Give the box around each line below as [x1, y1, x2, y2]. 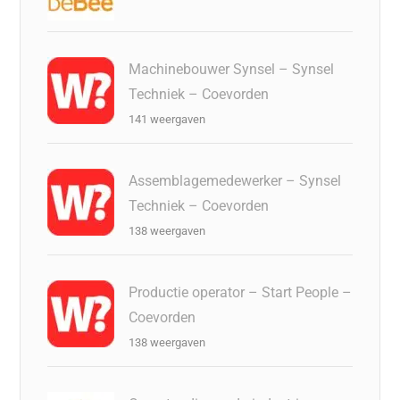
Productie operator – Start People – [129, 283, 353, 301]
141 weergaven [129, 112, 206, 126]
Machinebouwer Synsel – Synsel [129, 60, 335, 78]
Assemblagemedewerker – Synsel [129, 171, 342, 189]
